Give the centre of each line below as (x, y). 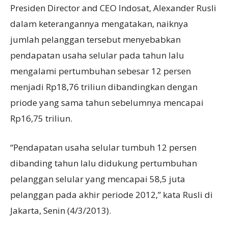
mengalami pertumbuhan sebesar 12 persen (101, 71)
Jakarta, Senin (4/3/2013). (61, 210)
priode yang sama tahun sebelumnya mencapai (107, 103)
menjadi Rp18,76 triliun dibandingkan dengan (104, 87)
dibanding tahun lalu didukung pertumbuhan (104, 163)
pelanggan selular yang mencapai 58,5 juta (98, 179)
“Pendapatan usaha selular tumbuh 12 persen (103, 147)
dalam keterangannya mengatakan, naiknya (99, 24)
